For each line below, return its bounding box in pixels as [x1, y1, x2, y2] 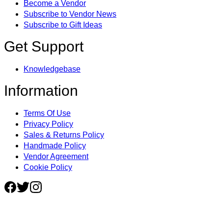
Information [4, 82, 78, 99]
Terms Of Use [24, 109, 71, 117]
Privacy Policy [24, 120, 73, 128]
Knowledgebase [24, 65, 81, 73]
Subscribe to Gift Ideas [24, 21, 102, 29]
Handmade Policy [24, 141, 86, 150]
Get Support [4, 38, 83, 55]
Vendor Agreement [24, 152, 88, 161]
